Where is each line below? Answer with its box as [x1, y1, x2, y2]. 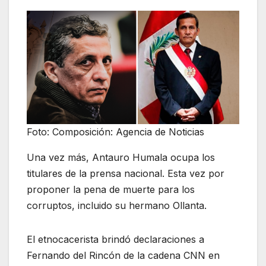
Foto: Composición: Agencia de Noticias [27, 126, 204, 138]
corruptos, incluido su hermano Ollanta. [27, 199, 207, 212]
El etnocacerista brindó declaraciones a [27, 233, 204, 246]
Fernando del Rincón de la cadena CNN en [27, 249, 220, 262]
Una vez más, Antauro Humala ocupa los [27, 151, 215, 164]
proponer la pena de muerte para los [27, 183, 195, 196]
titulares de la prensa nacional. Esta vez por [27, 167, 224, 180]
